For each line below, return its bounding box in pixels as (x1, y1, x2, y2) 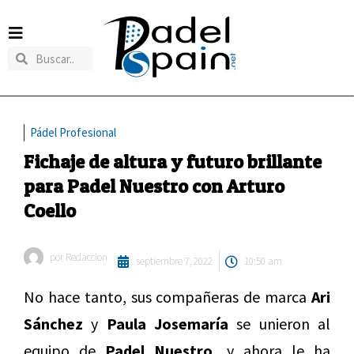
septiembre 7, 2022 (136, 254, 213, 269)
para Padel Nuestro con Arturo (24, 175, 284, 198)
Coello (24, 199, 76, 223)
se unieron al (228, 314, 331, 334)
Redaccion (63, 250, 107, 265)
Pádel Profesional (30, 125, 116, 141)
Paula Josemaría (106, 314, 229, 334)
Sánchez (24, 314, 83, 334)
